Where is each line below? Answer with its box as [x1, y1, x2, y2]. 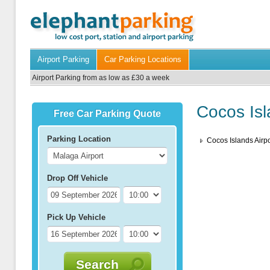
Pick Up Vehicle [47, 213, 105, 222]
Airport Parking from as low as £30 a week [32, 74, 169, 82]
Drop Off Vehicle [47, 174, 108, 183]
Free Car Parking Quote [54, 108, 161, 119]
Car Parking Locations [104, 55, 181, 64]
